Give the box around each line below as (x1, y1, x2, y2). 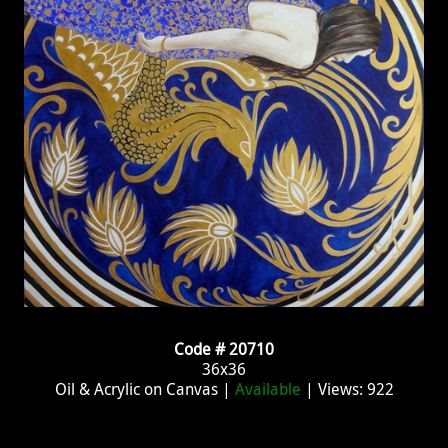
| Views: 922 (300, 377, 394, 400)
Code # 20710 (174, 337, 274, 360)
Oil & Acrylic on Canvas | (54, 377, 235, 400)
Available (234, 377, 301, 400)
